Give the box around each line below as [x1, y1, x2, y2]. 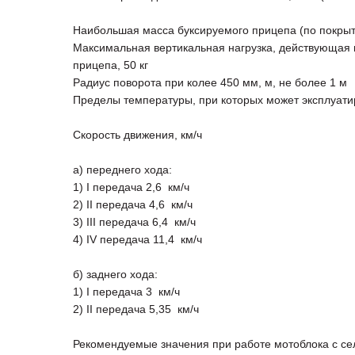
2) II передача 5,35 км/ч [73, 303, 199, 316]
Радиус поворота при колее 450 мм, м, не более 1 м [73, 76, 347, 90]
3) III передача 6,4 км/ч [73, 216, 196, 229]
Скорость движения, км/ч [73, 128, 202, 142]
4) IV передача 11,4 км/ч [73, 233, 202, 246]
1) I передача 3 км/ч [73, 285, 180, 299]
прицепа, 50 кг [73, 59, 148, 72]
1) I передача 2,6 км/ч [73, 181, 189, 194]
